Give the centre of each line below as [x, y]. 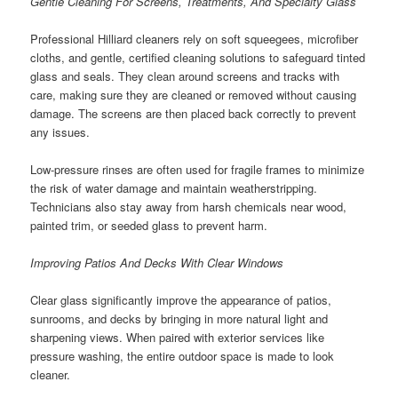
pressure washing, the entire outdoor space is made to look [183, 356]
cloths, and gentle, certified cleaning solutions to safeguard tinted [198, 57]
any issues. [60, 131]
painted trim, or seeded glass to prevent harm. [149, 225]
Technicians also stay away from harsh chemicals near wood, [189, 206]
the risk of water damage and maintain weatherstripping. [174, 187]
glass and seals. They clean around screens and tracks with [185, 76]
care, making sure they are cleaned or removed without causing [194, 94]
